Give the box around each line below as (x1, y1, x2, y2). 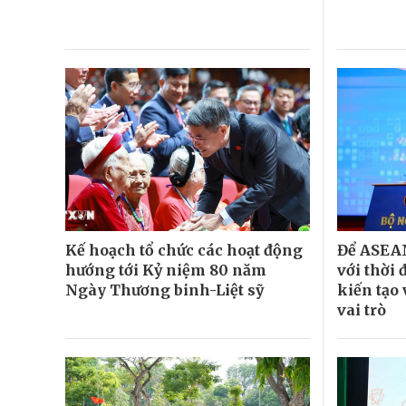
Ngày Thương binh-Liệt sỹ (65, 280, 264, 299)
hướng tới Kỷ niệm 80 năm (65, 260, 266, 279)
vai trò (336, 300, 386, 319)
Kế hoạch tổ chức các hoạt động (65, 240, 303, 259)
